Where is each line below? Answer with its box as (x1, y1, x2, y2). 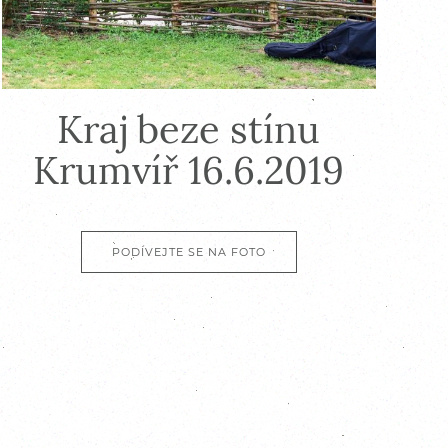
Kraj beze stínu (57, 105, 321, 154)
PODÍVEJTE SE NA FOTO (111, 245, 266, 260)
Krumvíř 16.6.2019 (33, 146, 345, 195)
